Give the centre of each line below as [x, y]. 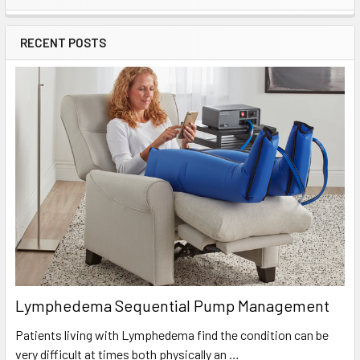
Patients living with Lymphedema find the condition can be [172, 335]
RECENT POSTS [63, 42]
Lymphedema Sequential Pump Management [172, 306]
